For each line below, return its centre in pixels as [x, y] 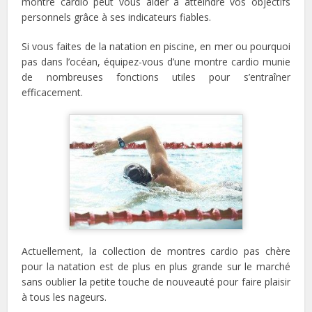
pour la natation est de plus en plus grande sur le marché [156, 267]
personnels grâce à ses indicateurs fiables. [117, 17]
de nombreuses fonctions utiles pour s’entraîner [156, 77]
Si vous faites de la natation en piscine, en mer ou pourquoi [156, 46]
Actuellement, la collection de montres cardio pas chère [156, 251]
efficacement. [53, 92]
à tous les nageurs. [64, 297]
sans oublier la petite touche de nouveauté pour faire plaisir [156, 282]
